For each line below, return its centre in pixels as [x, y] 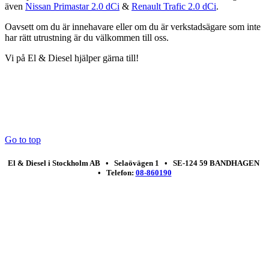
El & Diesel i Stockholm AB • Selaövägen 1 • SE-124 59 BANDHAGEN [134, 163]
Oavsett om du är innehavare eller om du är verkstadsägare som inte [133, 26]
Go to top [23, 139]
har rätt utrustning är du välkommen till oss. [87, 37]
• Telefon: [116, 172]
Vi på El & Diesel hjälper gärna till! [72, 58]
